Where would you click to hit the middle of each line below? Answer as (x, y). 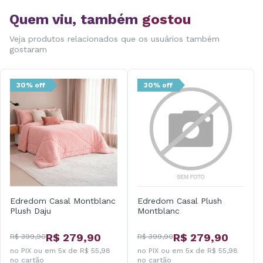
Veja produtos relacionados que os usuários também (114, 39)
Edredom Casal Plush (179, 200)
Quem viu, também (76, 19)
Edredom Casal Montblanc (63, 200)
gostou (166, 19)
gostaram (28, 49)
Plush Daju (31, 210)
